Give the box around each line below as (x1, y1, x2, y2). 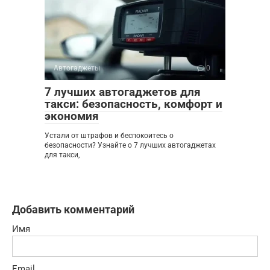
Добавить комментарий (12, 203, 134, 216)
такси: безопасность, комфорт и (45, 97, 222, 111)
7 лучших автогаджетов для (45, 85, 201, 99)
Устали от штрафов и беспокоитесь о (45, 131, 174, 140)
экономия (45, 109, 99, 124)
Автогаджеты (54, 64, 100, 73)
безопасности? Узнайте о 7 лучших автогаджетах (45, 141, 216, 150)
